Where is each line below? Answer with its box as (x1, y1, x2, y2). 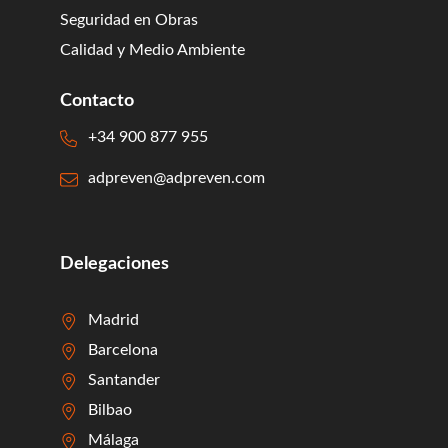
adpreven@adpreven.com (87, 170, 265, 186)
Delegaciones (60, 255, 169, 273)
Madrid (87, 312, 139, 328)
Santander (87, 372, 160, 388)
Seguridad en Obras (60, 12, 198, 28)
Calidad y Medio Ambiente (60, 42, 245, 58)
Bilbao (87, 402, 132, 418)
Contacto (60, 92, 134, 110)
